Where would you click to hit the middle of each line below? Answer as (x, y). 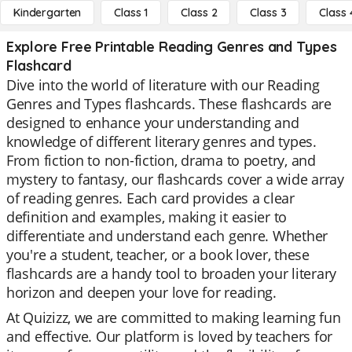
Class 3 (268, 13)
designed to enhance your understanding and (153, 123)
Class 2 (199, 13)
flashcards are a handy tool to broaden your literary (171, 273)
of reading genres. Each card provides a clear (150, 198)
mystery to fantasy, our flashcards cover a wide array (175, 179)
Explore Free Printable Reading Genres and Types (172, 47)
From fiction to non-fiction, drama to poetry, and (161, 160)
